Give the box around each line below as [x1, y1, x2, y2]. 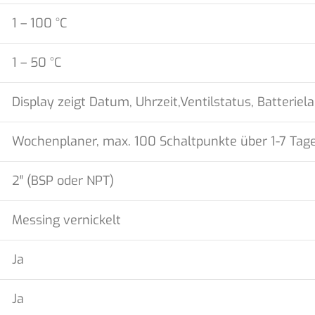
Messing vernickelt [12, 212, 121, 229]
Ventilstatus [180, 94, 251, 110]
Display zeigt [12, 94, 86, 110]
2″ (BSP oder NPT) [12, 172, 114, 189]
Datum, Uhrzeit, [89, 94, 180, 110]
